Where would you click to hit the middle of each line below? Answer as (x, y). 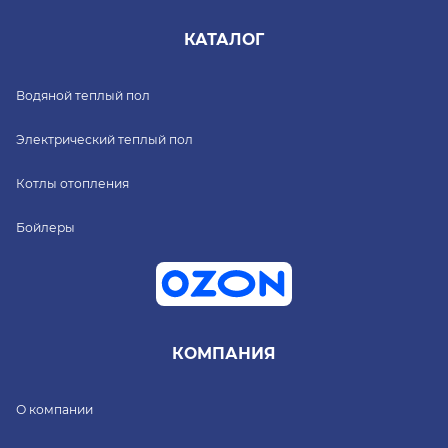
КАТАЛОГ (224, 40)
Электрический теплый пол (104, 139)
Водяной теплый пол (83, 95)
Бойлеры (45, 227)
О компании (54, 409)
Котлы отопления (72, 183)
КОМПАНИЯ (224, 354)
